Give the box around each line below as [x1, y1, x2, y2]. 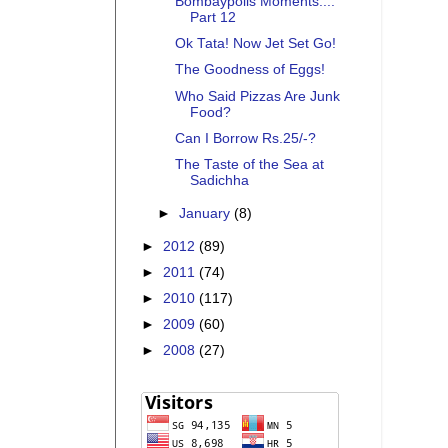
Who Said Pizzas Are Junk [174, 88, 340, 104]
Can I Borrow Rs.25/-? [174, 130, 316, 146]
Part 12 [189, 10, 236, 26]
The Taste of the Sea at [174, 156, 324, 172]
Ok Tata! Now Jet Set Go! [174, 36, 336, 52]
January [179, 205, 235, 221]
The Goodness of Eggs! [174, 62, 325, 78]
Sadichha [189, 172, 249, 188]
